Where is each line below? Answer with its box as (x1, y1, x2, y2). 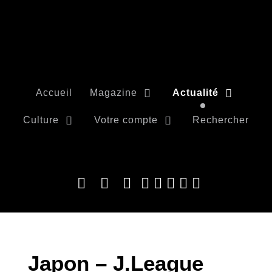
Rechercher (192, 114, 250, 125)
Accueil (36, 87, 73, 98)
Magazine (90, 87, 137, 98)
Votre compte (93, 114, 158, 125)
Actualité (172, 87, 219, 98)
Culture (22, 114, 59, 125)
